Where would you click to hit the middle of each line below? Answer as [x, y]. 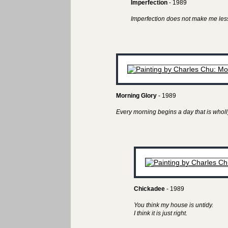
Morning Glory [136, 96]
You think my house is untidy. [173, 205]
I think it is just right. [160, 213]
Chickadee [149, 189]
